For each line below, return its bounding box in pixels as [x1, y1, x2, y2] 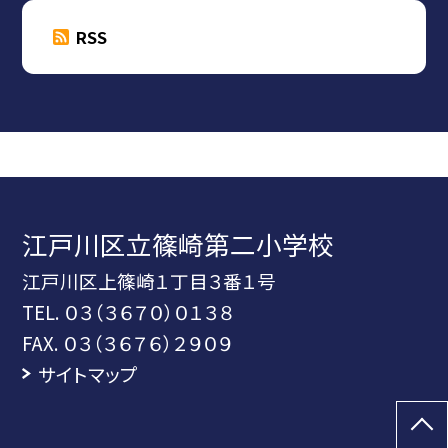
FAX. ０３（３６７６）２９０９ [22, 329, 234, 357]
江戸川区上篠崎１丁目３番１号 [22, 267, 277, 295]
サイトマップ [37, 360, 138, 388]
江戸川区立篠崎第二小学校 [22, 225, 335, 263]
